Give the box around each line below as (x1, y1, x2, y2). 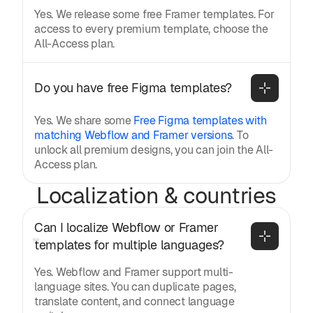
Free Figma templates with (133, 112, 267, 128)
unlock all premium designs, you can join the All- (34, 142, 274, 157)
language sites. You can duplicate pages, (34, 279, 236, 294)
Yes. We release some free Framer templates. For (34, 6, 275, 22)
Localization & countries (36, 180, 277, 210)
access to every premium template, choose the (34, 21, 268, 36)
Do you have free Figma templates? (34, 80, 233, 96)
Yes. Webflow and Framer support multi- (34, 264, 233, 279)
